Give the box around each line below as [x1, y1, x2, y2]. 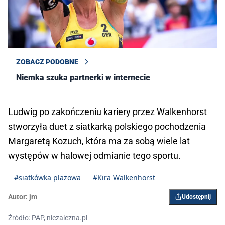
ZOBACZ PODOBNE [16, 57, 78, 66]
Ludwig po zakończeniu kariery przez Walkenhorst [8, 106, 207, 117]
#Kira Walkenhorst [93, 172, 155, 182]
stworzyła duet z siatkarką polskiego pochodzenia [8, 121, 206, 132]
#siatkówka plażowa [14, 172, 81, 182]
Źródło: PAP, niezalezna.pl [8, 213, 87, 222]
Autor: [8, 192, 28, 201]
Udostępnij [182, 193, 211, 200]
